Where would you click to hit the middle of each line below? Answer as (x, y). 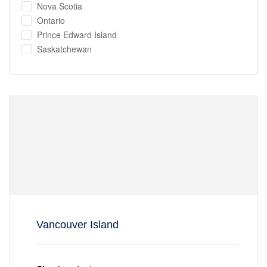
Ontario (51, 20)
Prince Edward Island (77, 35)
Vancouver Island (77, 225)
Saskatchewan (64, 49)
